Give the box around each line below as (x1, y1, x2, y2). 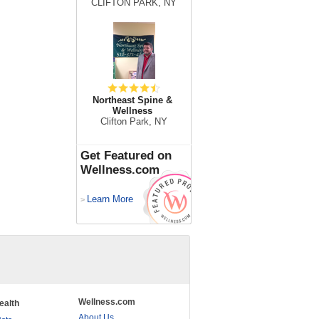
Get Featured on (80, 149, 172, 162)
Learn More (87, 194, 133, 204)
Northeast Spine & (92, 95, 172, 105)
